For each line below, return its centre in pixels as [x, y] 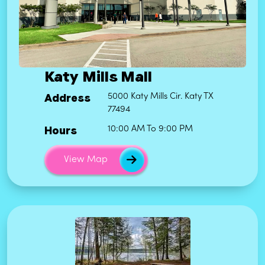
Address [67, 98]
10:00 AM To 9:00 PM [151, 129]
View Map [85, 160]
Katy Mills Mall [98, 77]
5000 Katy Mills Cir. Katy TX [161, 97]
